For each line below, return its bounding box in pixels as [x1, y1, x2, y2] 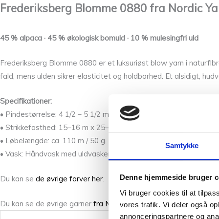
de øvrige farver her [36, 174, 103, 183]
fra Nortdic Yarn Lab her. [93, 198, 176, 208]
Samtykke [165, 141, 199, 150]
